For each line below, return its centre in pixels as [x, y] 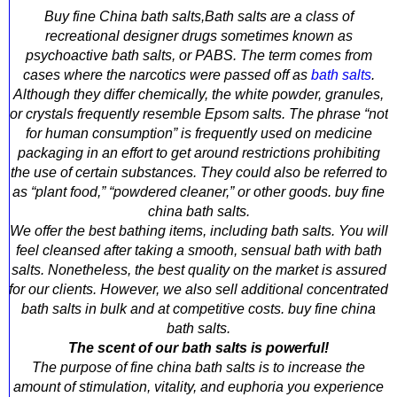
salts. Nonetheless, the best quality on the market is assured [198, 270]
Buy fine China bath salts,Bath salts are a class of [198, 16]
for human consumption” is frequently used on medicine [198, 133]
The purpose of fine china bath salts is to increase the [198, 367]
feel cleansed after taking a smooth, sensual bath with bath [198, 250]
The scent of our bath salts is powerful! [198, 348]
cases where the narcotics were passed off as [167, 75]
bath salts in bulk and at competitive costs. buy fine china [198, 309]
